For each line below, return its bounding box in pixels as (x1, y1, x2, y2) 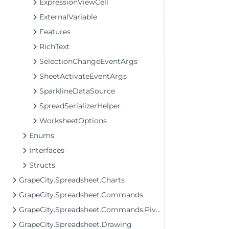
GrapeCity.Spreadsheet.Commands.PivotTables (19, 205, 156, 214)
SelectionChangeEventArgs (39, 57, 138, 66)
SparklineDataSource (39, 86, 115, 96)
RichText (39, 42, 70, 51)
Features (39, 27, 71, 36)
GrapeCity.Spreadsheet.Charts (19, 175, 125, 185)
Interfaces (29, 146, 64, 155)
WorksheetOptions (39, 116, 107, 125)
